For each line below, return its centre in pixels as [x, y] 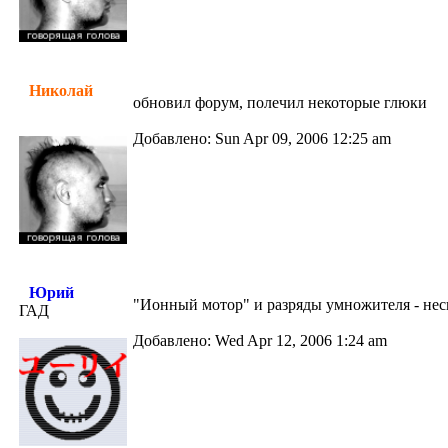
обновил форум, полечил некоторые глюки [280, 102]
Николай [61, 90]
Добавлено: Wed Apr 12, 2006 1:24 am [260, 340]
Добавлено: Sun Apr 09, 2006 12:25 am [262, 138]
